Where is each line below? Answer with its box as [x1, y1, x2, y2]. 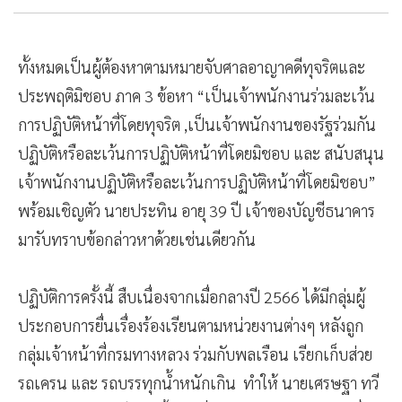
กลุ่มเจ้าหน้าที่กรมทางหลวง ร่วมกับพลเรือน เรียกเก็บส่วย [18, 344, 372, 365]
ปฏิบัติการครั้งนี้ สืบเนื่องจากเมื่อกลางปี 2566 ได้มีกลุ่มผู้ [18, 286, 365, 308]
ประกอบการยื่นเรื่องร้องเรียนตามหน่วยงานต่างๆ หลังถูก [18, 315, 363, 336]
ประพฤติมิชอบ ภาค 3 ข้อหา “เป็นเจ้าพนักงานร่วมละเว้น [18, 85, 375, 107]
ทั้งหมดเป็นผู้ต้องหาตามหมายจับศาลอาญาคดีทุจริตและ [18, 57, 365, 78]
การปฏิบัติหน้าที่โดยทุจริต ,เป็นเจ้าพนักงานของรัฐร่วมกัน [18, 114, 376, 135]
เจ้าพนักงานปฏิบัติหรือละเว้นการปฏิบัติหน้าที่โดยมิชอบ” [18, 171, 376, 193]
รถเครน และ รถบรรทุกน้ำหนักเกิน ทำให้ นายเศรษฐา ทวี [18, 372, 379, 394]
